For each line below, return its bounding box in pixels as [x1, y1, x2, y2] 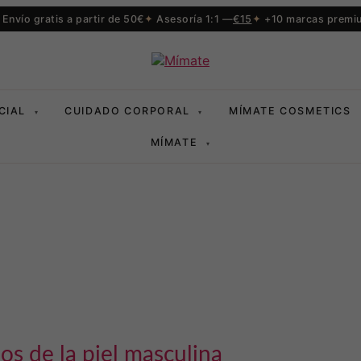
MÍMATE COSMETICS [229, 105, 351, 117]
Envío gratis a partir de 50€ [2, 13, 144, 25]
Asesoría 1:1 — [156, 13, 233, 25]
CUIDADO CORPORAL [64, 105, 194, 117]
